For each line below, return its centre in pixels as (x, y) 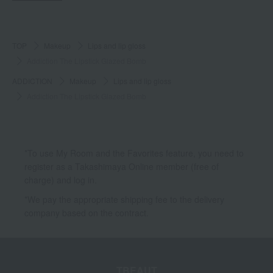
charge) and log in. (61, 180)
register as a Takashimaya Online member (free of (122, 167)
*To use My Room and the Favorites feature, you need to (134, 153)
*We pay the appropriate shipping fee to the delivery (124, 200)
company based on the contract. (87, 213)
